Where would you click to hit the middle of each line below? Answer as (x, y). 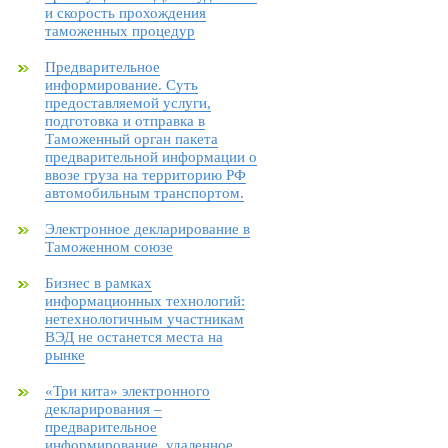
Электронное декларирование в (147, 229)
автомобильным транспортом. (144, 193)
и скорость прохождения (125, 13)
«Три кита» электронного (127, 391)
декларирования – (103, 409)
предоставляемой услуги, (128, 103)
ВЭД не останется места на (134, 337)
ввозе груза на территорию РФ (145, 175)
